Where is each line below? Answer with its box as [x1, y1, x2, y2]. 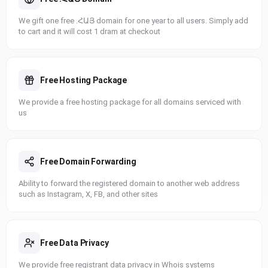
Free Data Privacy [40, 238, 109, 248]
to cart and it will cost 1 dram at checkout [19, 27, 160, 36]
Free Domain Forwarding [40, 157, 136, 166]
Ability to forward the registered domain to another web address [19, 179, 240, 188]
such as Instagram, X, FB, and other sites [19, 190, 158, 199]
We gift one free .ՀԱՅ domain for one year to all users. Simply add [19, 16, 248, 25]
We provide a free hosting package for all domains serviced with [19, 98, 241, 106]
